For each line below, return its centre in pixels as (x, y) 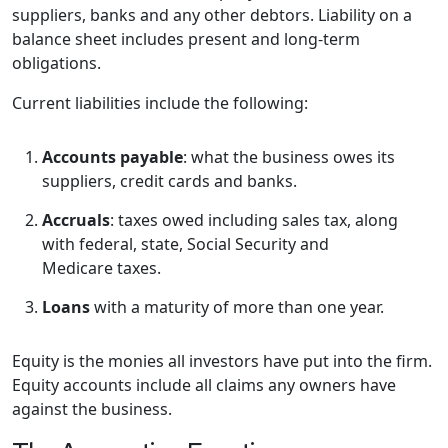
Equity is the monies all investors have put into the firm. (222, 361)
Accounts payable (112, 157)
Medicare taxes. (101, 268)
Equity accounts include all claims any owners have (204, 385)
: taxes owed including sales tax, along (254, 220)
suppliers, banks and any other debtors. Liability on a (212, 15)
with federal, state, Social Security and (185, 244)
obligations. (56, 63)
